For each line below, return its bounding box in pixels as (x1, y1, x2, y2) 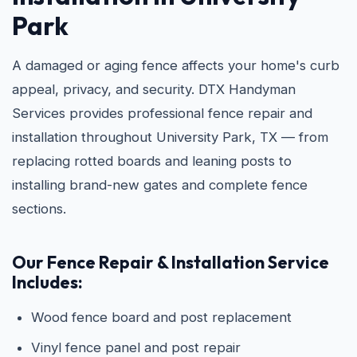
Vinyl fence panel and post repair (31, 339, 241, 355)
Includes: (12, 271, 83, 293)
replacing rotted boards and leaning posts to (12, 153, 292, 169)
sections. (12, 201, 66, 217)
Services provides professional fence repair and (12, 105, 312, 121)
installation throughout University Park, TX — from (12, 129, 328, 145)
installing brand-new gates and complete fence (12, 177, 308, 193)
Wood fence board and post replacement (31, 309, 292, 325)
